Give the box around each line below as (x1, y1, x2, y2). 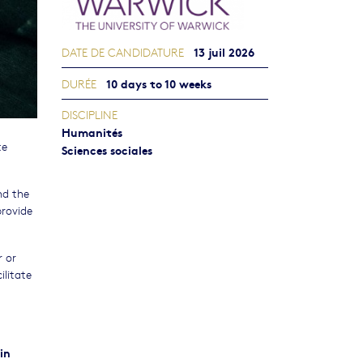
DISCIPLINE (62, 105, 117, 122)
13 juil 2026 (194, 42, 254, 60)
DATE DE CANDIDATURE (62, 43, 184, 60)
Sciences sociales (62, 140, 152, 158)
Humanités (62, 122, 122, 140)
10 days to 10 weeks (106, 74, 211, 92)
